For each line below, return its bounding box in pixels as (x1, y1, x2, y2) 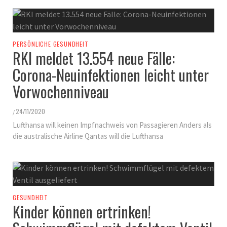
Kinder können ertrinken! (13, 200, 151, 223)
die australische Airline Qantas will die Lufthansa (13, 131, 163, 141)
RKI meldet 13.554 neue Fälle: (13, 47, 175, 70)
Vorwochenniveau (13, 80, 109, 103)
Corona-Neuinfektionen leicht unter (13, 63, 209, 87)
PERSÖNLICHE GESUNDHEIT (13, 40, 89, 49)
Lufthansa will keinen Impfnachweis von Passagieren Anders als (13, 120, 212, 130)
